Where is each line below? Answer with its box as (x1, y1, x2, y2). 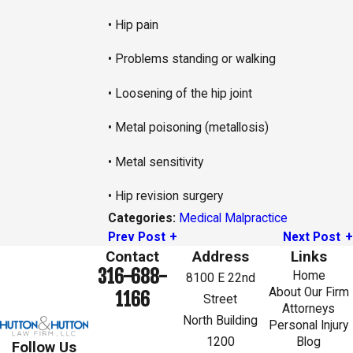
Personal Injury (269, 318, 349, 333)
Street (203, 292, 238, 307)
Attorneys (282, 302, 336, 317)
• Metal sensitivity (107, 154, 203, 169)
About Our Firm (268, 285, 349, 300)
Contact (105, 248, 159, 266)
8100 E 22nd (185, 271, 255, 286)
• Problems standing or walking (107, 52, 276, 67)
